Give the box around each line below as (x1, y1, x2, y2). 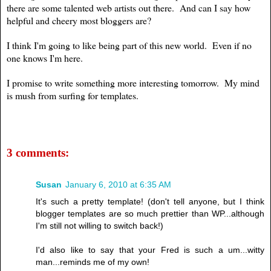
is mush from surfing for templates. (7, 88, 148, 102)
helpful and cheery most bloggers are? (7, 13, 154, 27)
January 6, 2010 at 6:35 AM (65, 179, 171, 189)
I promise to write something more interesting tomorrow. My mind (7, 76, 260, 89)
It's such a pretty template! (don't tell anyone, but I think (36, 196, 264, 206)
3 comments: (7, 146, 69, 160)
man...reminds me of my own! (36, 256, 149, 267)
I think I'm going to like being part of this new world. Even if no (7, 38, 252, 51)
